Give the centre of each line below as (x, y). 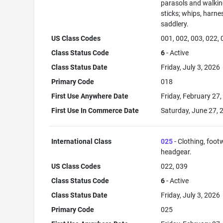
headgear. (176, 152)
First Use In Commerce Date (95, 111)
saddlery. (175, 24)
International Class (82, 141)
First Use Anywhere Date (90, 96)
